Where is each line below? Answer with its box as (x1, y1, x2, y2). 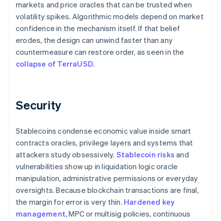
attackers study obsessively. (16, 149, 116, 160)
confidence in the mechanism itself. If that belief (16, 23, 181, 34)
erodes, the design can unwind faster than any (16, 35, 173, 45)
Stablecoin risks (116, 149, 175, 160)
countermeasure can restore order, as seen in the (16, 47, 184, 57)
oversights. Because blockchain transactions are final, (16, 185, 199, 195)
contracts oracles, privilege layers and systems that (16, 138, 193, 148)
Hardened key (124, 197, 175, 207)
